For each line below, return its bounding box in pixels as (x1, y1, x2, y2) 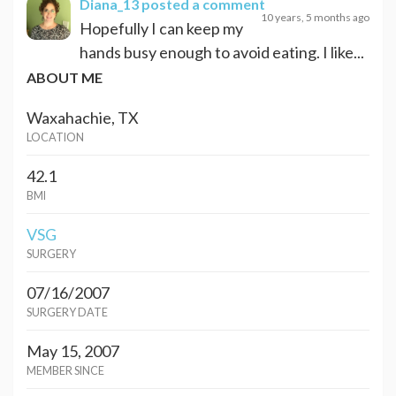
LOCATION (27, 131, 84, 144)
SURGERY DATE (27, 306, 108, 319)
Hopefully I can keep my (80, 18, 243, 38)
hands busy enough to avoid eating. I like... (80, 42, 364, 62)
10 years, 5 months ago (261, 10, 369, 24)
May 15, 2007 (27, 341, 119, 361)
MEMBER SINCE (27, 364, 104, 377)
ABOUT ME (27, 68, 103, 86)
